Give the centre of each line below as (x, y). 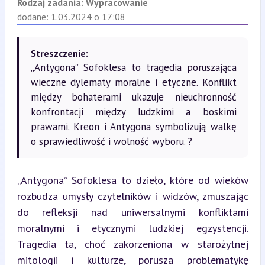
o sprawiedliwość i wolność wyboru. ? (111, 141)
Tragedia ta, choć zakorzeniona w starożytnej (132, 244)
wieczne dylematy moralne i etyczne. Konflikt (133, 82)
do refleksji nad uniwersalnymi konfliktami (132, 212)
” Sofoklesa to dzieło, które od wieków (156, 180)
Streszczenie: (59, 53)
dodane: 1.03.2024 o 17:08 (71, 17)
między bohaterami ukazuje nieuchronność (133, 97)
